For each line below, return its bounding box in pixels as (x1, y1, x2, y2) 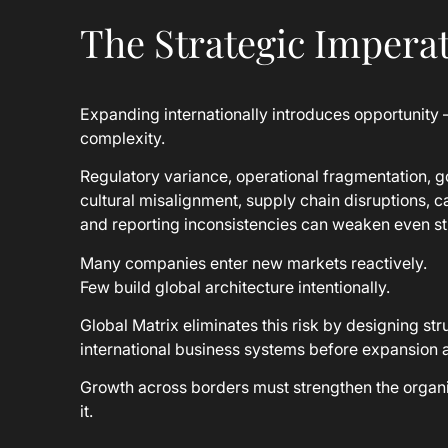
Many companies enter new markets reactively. (80, 252, 427, 273)
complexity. (80, 127, 165, 148)
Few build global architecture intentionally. (80, 276, 390, 297)
